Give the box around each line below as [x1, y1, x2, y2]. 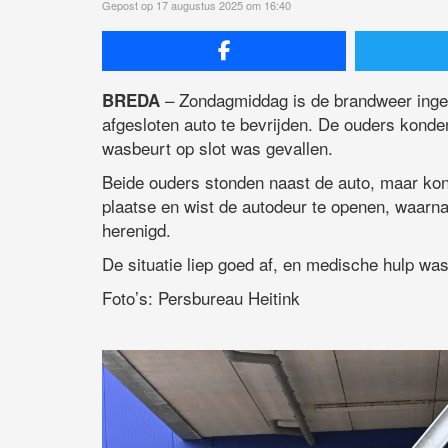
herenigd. [102, 217, 171, 243]
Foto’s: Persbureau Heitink [102, 285, 300, 311]
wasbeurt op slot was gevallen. [102, 135, 333, 161]
